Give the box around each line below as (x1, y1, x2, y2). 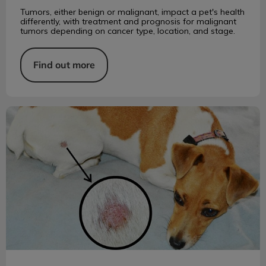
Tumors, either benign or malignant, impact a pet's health (20, 7, 245, 17)
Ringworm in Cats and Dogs (6, 106, 125, 118)
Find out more (33, 58, 95, 71)
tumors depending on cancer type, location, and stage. (20, 26, 235, 36)
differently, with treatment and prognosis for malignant (20, 16, 236, 26)
